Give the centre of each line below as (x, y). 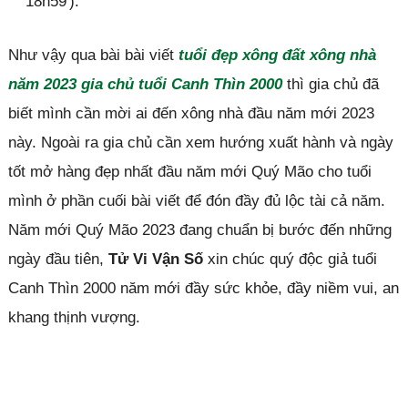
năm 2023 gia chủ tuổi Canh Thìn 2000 (145, 84)
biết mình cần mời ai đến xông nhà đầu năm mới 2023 (191, 113)
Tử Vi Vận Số (155, 259)
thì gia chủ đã (330, 84)
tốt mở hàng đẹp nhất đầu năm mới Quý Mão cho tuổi (189, 171)
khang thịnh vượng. (74, 317)
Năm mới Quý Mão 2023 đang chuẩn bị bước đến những (199, 229)
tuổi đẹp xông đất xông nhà (277, 55)
